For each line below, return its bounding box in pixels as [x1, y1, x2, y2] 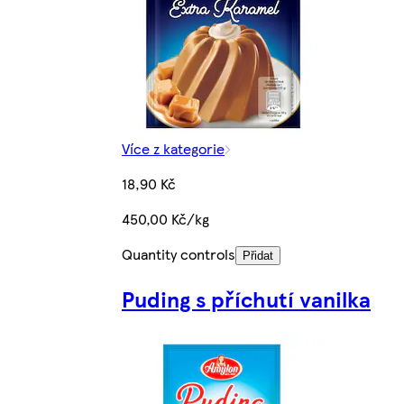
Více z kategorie [122, 138, 225, 160]
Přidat [243, 249, 273, 263]
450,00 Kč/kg [122, 208, 209, 230]
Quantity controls [122, 243, 235, 265]
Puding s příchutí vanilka [122, 283, 371, 315]
